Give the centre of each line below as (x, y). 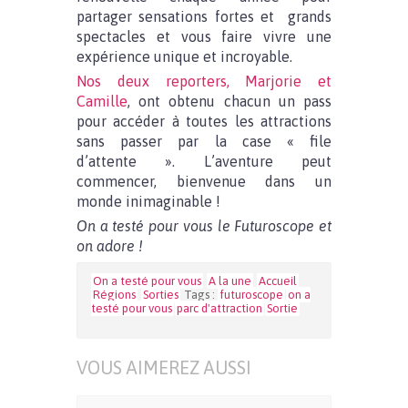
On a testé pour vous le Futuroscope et (204, 226)
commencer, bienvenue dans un (204, 181)
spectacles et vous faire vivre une (204, 36)
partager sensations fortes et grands (204, 16)
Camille (102, 101)
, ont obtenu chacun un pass (229, 101)
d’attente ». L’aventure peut (204, 161)
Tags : (201, 295)
